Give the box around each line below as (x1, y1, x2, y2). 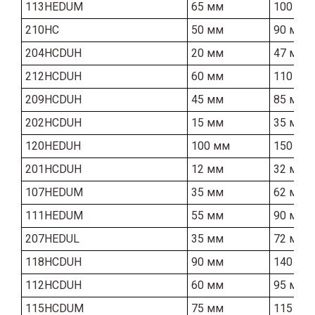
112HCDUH (25, 278, 82, 292)
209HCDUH (25, 92, 82, 106)
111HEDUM (25, 208, 83, 222)
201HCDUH (25, 162, 82, 176)
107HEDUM (25, 185, 83, 199)
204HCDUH (25, 46, 82, 60)
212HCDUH (25, 69, 82, 83)
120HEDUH (25, 139, 81, 153)
